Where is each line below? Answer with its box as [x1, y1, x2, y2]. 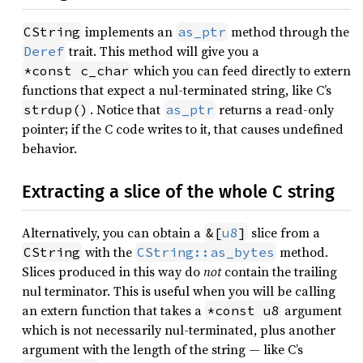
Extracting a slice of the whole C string [22, 181, 335, 203]
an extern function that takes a [22, 301, 205, 319]
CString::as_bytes [137, 244, 275, 260]
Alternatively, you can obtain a [22, 224, 204, 241]
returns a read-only [216, 100, 334, 118]
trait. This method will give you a [66, 42, 259, 60]
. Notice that [90, 100, 164, 118]
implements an [82, 23, 176, 41]
